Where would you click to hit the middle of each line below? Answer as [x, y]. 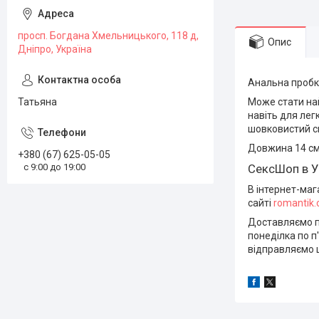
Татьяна [37, 102]
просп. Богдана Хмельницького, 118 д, [108, 36]
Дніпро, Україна [55, 49]
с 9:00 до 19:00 [54, 167]
